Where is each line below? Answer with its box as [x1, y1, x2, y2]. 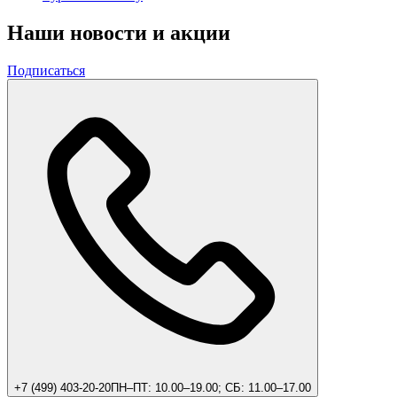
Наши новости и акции [7, 20, 230, 44]
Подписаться [7, 62, 85, 78]
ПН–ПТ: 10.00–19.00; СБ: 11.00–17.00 [111, 380, 311, 394]
